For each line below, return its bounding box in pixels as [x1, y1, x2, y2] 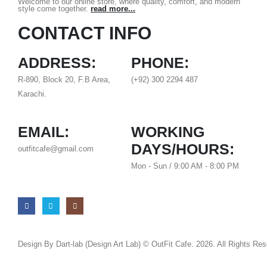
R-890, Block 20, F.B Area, [18, 75, 110, 84]
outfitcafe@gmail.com [18, 144, 94, 153]
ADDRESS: [18, 54, 96, 71]
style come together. [18, 4, 91, 13]
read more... [91, 4, 135, 13]
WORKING [131, 123, 204, 140]
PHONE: [131, 54, 189, 71]
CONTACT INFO [18, 23, 151, 43]
